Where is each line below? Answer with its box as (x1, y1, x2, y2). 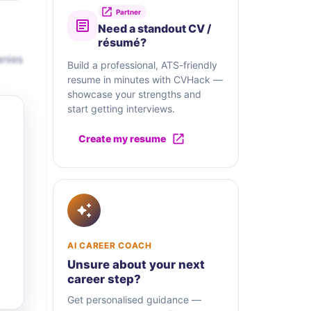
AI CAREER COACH (67, 240, 152, 251)
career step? (67, 272, 141, 287)
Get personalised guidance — (67, 294, 201, 306)
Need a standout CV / (98, 22, 211, 36)
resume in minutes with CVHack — (67, 74, 223, 86)
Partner (116, 8, 141, 17)
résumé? (98, 35, 146, 50)
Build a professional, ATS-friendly (67, 59, 217, 72)
